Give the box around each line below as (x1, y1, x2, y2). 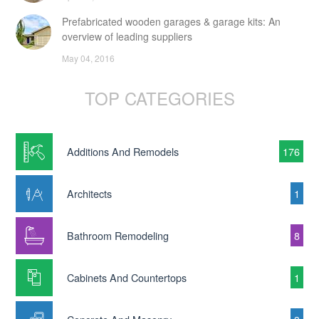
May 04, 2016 (62, 52, 115, 65)
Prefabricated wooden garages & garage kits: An (62, 14, 281, 29)
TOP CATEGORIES (84, 85, 235, 111)
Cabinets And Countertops (67, 270, 187, 286)
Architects (67, 186, 112, 202)
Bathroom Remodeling (67, 228, 169, 244)
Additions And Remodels (67, 144, 179, 159)
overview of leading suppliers (62, 29, 192, 44)
